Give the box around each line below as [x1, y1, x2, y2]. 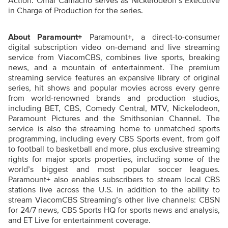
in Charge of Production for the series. [8, 6, 143, 16]
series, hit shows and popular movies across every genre [8, 83, 220, 93]
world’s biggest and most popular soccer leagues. [8, 164, 220, 175]
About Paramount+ [8, 32, 90, 42]
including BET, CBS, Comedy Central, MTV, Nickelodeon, [8, 103, 220, 113]
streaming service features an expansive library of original [8, 73, 220, 83]
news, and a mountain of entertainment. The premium [8, 63, 220, 73]
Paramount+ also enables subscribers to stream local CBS [8, 175, 220, 185]
